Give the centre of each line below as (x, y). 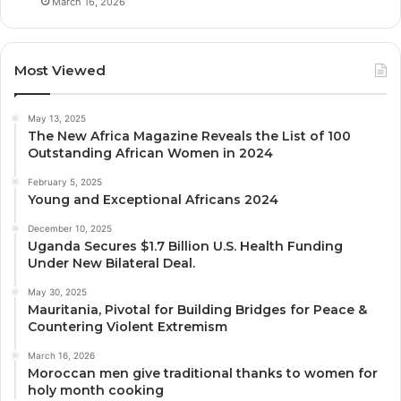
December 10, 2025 (70, 228)
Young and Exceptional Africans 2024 (153, 199)
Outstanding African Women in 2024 (150, 153)
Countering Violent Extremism (128, 326)
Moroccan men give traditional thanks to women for (203, 373)
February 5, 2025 (65, 181)
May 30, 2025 (57, 291)
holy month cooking (96, 390)
